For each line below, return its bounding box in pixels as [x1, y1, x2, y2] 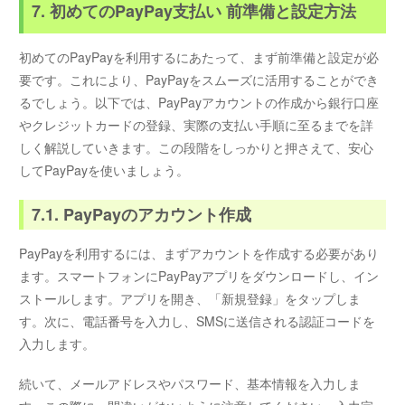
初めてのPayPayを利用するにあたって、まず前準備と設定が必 [19, 48, 380, 67]
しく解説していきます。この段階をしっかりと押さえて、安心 [19, 138, 374, 157]
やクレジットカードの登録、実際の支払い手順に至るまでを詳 [19, 116, 374, 135]
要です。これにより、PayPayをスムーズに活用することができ [19, 71, 380, 89]
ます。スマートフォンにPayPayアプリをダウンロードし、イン [19, 266, 380, 285]
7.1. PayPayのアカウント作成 [32, 202, 252, 227]
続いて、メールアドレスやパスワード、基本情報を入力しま [19, 374, 362, 393]
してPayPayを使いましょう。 [19, 161, 190, 180]
